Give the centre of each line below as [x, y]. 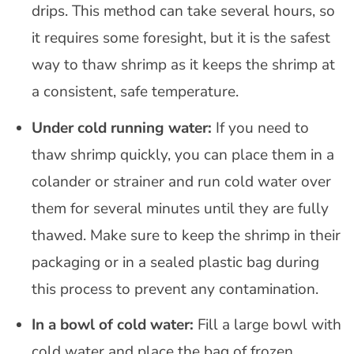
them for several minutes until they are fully [180, 208]
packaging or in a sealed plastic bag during [175, 262]
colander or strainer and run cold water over [181, 181]
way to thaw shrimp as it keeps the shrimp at [183, 65]
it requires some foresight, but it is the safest [181, 38]
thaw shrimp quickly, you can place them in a [183, 154]
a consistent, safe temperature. [135, 92]
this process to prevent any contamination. [175, 289]
